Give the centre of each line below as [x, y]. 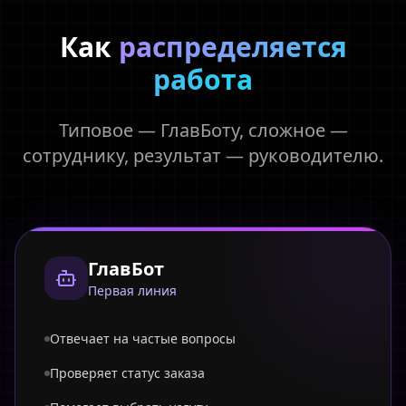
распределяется [232, 47]
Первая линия [132, 290]
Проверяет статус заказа [127, 373]
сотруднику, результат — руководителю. [203, 155]
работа [203, 79]
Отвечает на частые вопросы [143, 338]
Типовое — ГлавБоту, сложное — [203, 130]
